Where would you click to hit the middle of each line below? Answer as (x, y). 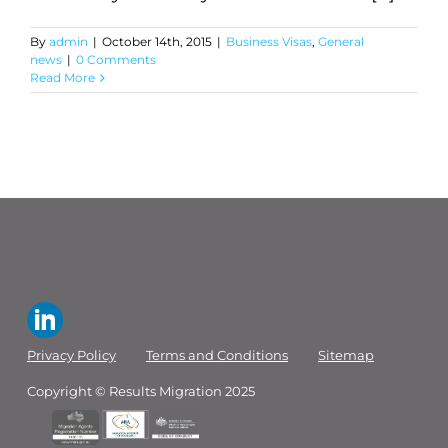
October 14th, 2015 (157, 41)
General (341, 41)
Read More (62, 77)
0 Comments (116, 59)
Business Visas (269, 41)
